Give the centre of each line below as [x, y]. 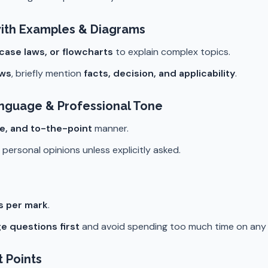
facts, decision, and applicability [159, 73]
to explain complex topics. [172, 52]
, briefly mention [48, 73]
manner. [110, 128]
